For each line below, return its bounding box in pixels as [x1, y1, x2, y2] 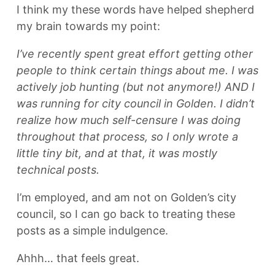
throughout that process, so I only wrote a [17, 130, 238, 143]
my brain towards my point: [17, 20, 160, 33]
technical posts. [17, 163, 99, 176]
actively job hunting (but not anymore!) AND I [17, 80, 255, 93]
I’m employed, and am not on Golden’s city [17, 191, 236, 204]
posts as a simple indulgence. [17, 224, 168, 237]
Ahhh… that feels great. [17, 252, 139, 265]
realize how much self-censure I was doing [17, 114, 241, 126]
